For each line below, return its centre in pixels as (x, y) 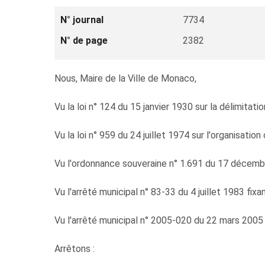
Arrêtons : (75, 249)
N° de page (84, 41)
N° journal (82, 20)
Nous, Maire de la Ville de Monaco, (125, 78)
